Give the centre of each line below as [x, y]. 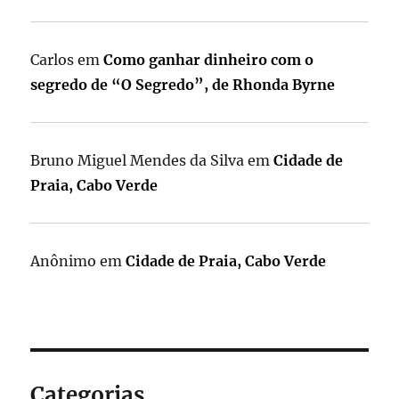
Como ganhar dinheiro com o [209, 59]
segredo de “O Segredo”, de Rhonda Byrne [183, 84]
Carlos [53, 59]
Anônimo [64, 261]
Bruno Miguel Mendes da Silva [138, 160]
